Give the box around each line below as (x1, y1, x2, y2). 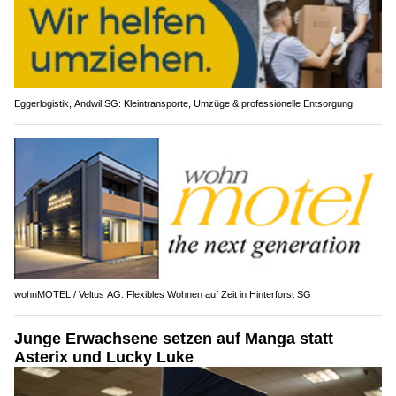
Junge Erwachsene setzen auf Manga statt (14, 329, 333, 347)
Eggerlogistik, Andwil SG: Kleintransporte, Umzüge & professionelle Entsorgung (14, 98, 353, 110)
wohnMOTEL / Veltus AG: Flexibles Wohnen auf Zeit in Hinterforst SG (14, 288, 311, 300)
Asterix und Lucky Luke (14, 347, 194, 366)
